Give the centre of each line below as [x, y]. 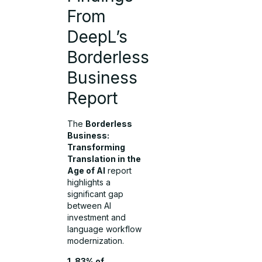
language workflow [105, 229]
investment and [97, 218]
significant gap [96, 194]
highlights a [89, 182]
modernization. [96, 241]
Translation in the [104, 159]
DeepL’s [98, 37]
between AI [89, 206]
